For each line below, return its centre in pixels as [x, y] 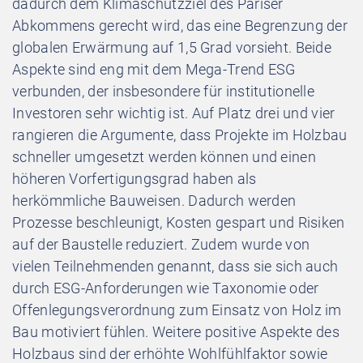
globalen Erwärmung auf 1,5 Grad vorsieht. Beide [172, 47]
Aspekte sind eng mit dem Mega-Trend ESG [154, 69]
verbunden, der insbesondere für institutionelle [164, 91]
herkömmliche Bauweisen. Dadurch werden [154, 200]
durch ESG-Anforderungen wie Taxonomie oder [166, 288]
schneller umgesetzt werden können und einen [164, 156]
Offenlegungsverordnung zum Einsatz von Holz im [177, 310]
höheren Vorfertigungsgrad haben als [135, 178]
